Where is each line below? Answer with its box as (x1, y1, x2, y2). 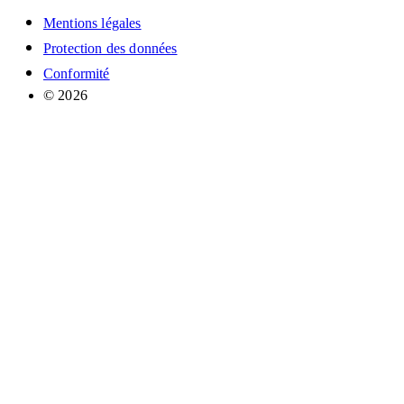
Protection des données (43, 41, 178, 57)
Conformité (43, 66, 110, 82)
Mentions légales (43, 15, 142, 32)
